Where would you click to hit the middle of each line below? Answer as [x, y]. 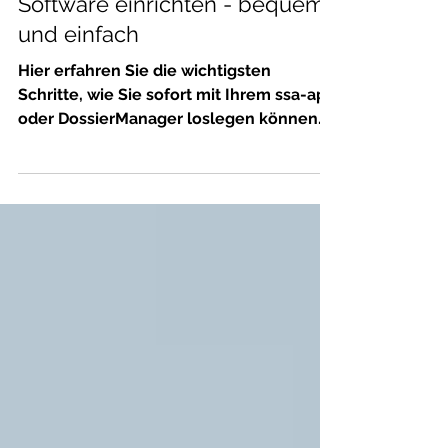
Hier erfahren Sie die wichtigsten [144, 110]
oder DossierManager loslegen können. [170, 158]
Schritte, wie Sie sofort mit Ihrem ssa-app [177, 134]
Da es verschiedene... [100, 182]
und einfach [78, 74]
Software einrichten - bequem [171, 44]
